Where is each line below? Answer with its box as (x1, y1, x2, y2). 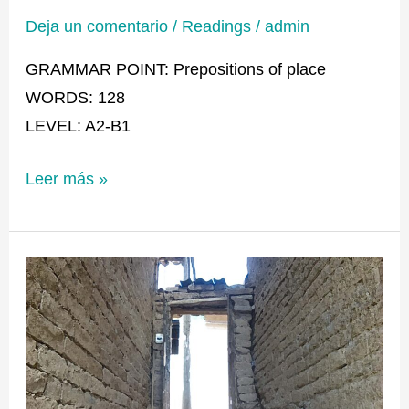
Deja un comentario (26, 16, 169, 36)
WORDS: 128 (26, 87, 126, 107)
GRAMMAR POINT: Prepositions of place (26, 58, 327, 79)
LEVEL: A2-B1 (26, 115, 131, 135)
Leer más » (26, 169, 109, 189)
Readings (182, 16, 252, 36)
